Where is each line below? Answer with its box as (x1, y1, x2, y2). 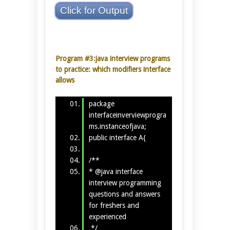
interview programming (88, 178, 163, 187)
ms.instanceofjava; (88, 122, 146, 130)
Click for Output (60, 5, 128, 16)
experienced (88, 212, 126, 221)
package (88, 99, 114, 108)
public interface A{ (88, 133, 146, 142)
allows (55, 76, 74, 85)
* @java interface (88, 167, 145, 176)
